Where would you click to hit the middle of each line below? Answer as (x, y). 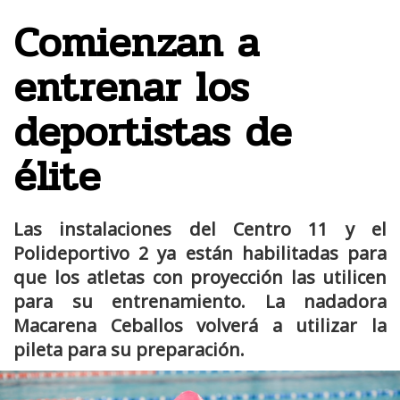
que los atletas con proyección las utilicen (200, 277)
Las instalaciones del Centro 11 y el (200, 229)
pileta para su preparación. (129, 349)
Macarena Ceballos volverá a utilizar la (200, 325)
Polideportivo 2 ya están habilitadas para (200, 253)
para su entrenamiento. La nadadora (200, 301)
